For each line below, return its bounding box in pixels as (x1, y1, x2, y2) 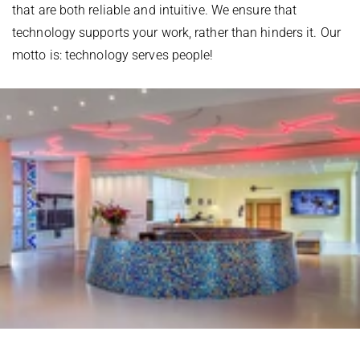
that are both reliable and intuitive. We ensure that (12, 2, 297, 18)
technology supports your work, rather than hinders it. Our (12, 24, 341, 40)
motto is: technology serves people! (12, 47, 214, 63)
